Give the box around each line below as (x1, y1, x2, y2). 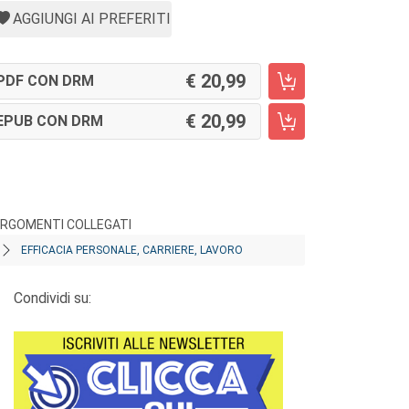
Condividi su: (14, 289, 91, 307)
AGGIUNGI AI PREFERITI (13, 10, 171, 27)
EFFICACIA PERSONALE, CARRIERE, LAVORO (21, 244, 243, 257)
